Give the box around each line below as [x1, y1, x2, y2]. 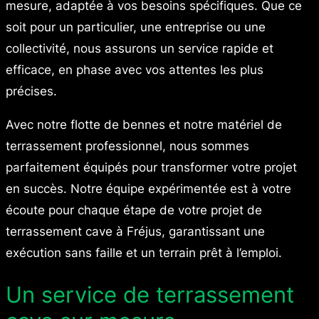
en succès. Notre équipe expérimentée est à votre [6, 181, 291, 196]
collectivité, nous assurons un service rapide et [6, 41, 273, 56]
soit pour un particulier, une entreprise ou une [6, 19, 266, 34]
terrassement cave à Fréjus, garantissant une [6, 224, 265, 239]
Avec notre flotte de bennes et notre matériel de [6, 117, 282, 132]
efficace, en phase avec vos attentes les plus [6, 62, 263, 77]
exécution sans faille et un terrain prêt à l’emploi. [6, 245, 282, 260]
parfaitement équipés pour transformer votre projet [6, 159, 297, 174]
